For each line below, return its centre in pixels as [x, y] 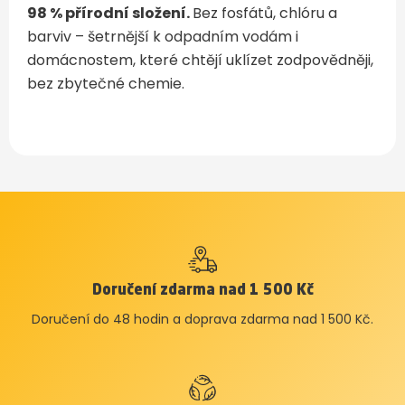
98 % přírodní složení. [110, 13]
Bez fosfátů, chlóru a [265, 13]
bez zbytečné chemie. [106, 84]
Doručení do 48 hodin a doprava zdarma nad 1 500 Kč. [202, 319]
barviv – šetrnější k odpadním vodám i [163, 37]
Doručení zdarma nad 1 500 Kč [202, 291]
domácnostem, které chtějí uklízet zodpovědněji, [200, 60]
